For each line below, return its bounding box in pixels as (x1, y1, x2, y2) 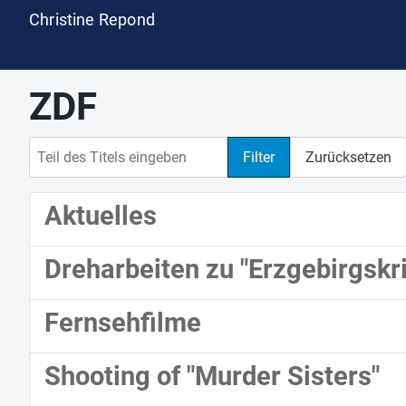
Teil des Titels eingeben (28, 138, 178, 156)
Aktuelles (44, 200, 157, 232)
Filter (243, 148, 275, 166)
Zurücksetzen (305, 148, 391, 166)
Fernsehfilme (44, 307, 201, 339)
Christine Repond (29, 10, 155, 29)
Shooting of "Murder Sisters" (44, 361, 380, 392)
